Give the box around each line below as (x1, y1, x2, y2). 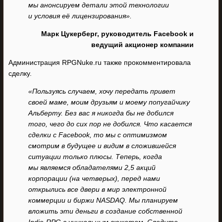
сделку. (8, 69, 32, 77)
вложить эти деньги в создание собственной (28, 207, 182, 215)
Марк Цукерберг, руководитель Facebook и (41, 30, 194, 38)
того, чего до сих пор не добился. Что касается (28, 120, 192, 128)
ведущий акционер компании (91, 41, 194, 49)
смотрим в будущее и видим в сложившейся (28, 142, 176, 150)
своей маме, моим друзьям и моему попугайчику (28, 98, 190, 106)
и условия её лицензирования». (28, 12, 132, 20)
